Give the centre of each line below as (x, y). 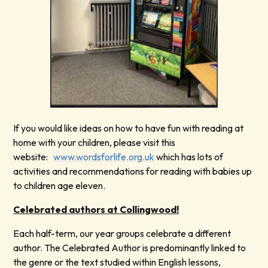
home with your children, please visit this (95, 143)
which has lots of (189, 157)
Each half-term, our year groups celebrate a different (122, 234)
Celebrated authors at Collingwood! (96, 210)
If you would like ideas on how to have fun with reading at (129, 128)
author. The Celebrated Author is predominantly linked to (130, 248)
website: (33, 157)
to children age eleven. (60, 186)
